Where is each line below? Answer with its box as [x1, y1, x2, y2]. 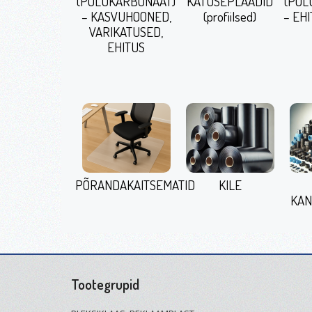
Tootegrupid [71, 275, 139, 293]
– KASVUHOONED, [81, 8, 171, 25]
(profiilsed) [203, 8, 256, 25]
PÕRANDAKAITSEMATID [75, 176, 195, 194]
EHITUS [107, 38, 145, 56]
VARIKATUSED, [89, 23, 163, 40]
